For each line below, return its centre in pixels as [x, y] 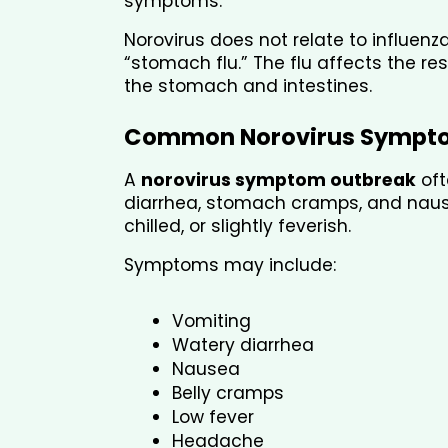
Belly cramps [228, 393]
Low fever [213, 417]
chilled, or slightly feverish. [237, 226]
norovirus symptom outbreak [278, 180]
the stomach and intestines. [248, 86]
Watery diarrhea [243, 345]
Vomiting [211, 321]
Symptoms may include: [230, 265]
